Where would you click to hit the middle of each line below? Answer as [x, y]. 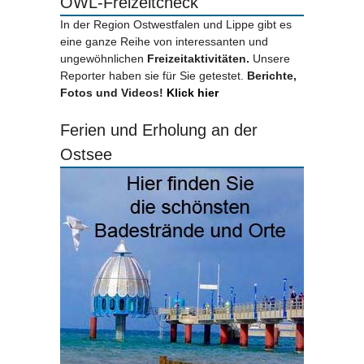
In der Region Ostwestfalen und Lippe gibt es [176, 25]
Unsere [271, 59]
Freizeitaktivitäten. [200, 59]
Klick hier [191, 93]
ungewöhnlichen [104, 59]
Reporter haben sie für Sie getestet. [154, 76]
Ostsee [86, 155]
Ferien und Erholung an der [159, 130]
